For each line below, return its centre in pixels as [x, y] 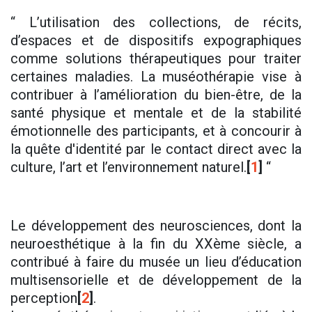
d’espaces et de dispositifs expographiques [156, 41]
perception [44, 298]
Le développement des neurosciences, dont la [156, 226]
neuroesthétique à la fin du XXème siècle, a [156, 244]
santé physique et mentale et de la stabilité [156, 113]
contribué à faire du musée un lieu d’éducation [156, 262]
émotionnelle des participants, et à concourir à [156, 131]
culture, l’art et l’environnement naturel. [128, 167]
